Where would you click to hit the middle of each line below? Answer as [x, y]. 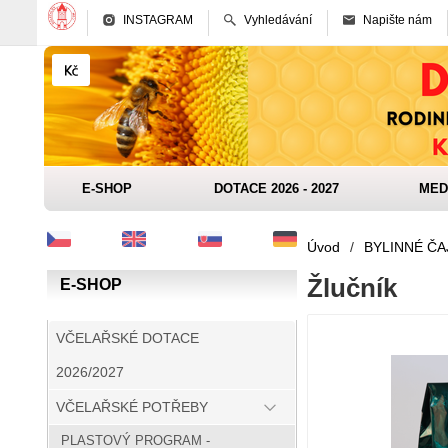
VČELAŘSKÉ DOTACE [127, 338]
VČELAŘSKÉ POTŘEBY [132, 407]
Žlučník [352, 288]
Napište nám [397, 20]
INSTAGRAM [158, 20]
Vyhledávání [278, 20]
